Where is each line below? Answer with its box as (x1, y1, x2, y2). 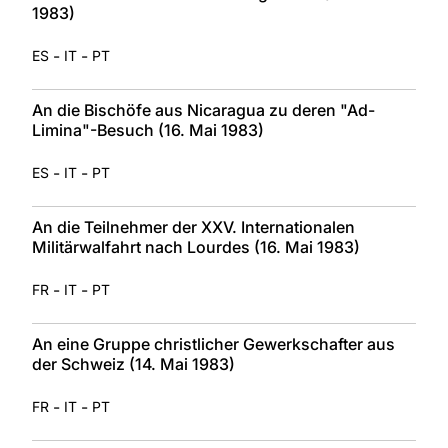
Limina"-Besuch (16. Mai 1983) (32, 119, 264, 140)
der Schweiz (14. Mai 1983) (32, 353, 235, 374)
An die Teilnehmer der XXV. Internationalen (32, 216, 355, 237)
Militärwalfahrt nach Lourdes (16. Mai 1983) (32, 236, 360, 257)
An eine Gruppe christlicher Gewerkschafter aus (32, 333, 395, 354)
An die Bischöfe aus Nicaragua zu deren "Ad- (32, 99, 375, 120)
